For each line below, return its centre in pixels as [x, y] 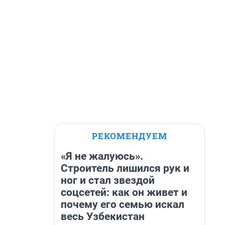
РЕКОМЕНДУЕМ [130, 136]
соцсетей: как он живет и [124, 192]
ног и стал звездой [108, 180]
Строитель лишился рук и [125, 168]
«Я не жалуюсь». [102, 156]
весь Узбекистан [103, 216]
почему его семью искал [123, 204]
